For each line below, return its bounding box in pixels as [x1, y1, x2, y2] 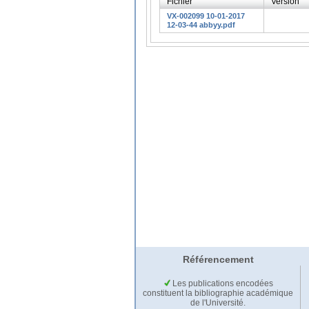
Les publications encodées [170, 279, 273, 289]
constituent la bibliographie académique [143, 288, 293, 299]
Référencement [182, 254, 254, 266]
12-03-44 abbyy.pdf [167, 20, 235, 29]
